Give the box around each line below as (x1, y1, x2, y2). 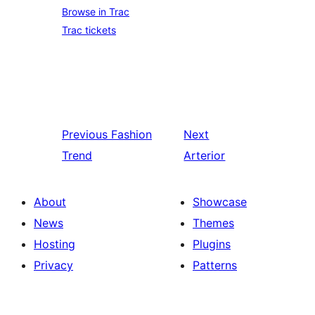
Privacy (34, 258, 73, 273)
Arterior (184, 148, 226, 163)
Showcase (193, 195, 247, 210)
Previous (62, 127, 108, 142)
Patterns (193, 258, 237, 273)
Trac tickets (62, 24, 116, 37)
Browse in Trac (62, 6, 129, 18)
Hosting (34, 237, 75, 252)
